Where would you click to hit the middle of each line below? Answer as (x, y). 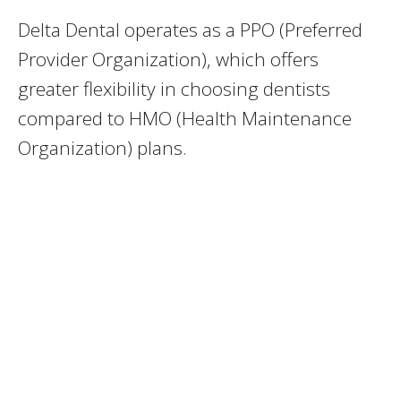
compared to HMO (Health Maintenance (185, 119)
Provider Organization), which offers (168, 60)
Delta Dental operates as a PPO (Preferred (190, 30)
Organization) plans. (102, 148)
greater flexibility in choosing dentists (174, 89)
